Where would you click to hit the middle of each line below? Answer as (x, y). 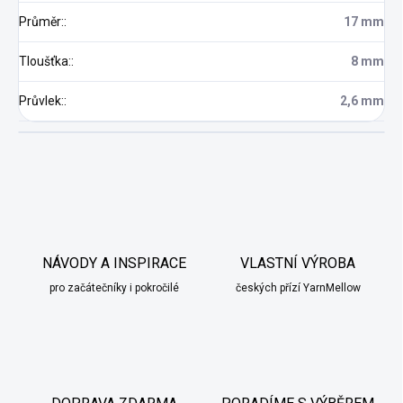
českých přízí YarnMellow (298, 287)
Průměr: (41, 21)
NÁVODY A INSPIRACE (114, 263)
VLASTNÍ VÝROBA (298, 263)
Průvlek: (41, 100)
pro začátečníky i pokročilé (114, 287)
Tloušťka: (45, 61)
